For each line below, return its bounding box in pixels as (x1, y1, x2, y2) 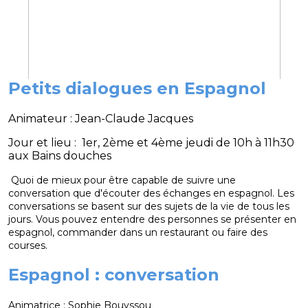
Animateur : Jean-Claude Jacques (8, 111, 193, 125)
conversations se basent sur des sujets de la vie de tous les (8, 199, 289, 212)
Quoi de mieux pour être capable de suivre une (8, 173, 236, 186)
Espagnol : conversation (8, 264, 219, 285)
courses (8, 239, 45, 252)
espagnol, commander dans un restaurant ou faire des (8, 225, 267, 239)
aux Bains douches (8, 148, 111, 162)
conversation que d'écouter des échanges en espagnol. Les (8, 186, 294, 199)
